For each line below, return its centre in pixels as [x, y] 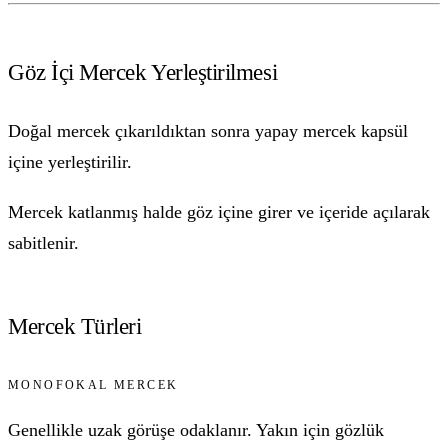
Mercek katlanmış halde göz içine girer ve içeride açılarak [219, 212]
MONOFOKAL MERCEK [93, 385]
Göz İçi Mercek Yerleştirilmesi [143, 71]
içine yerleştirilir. [70, 162]
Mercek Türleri [75, 325]
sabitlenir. [43, 243]
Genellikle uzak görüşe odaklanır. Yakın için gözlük [196, 430]
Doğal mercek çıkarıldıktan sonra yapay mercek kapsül [208, 131]
